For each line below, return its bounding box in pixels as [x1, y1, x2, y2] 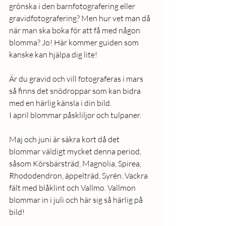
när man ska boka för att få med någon [9, 25, 142, 35]
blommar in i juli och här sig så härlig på [9, 195, 144, 205]
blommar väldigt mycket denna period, [9, 146, 143, 156]
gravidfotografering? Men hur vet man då [9, 13, 152, 23]
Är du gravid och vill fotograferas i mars [9, 74, 145, 84]
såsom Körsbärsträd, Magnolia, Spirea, [9, 158, 143, 168]
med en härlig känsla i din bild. [9, 98, 111, 108]
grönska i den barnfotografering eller [9, 1, 137, 11]
